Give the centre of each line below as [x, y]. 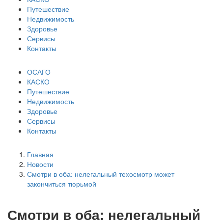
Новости [40, 164]
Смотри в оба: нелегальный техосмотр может [101, 174]
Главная [40, 154]
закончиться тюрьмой [62, 184]
